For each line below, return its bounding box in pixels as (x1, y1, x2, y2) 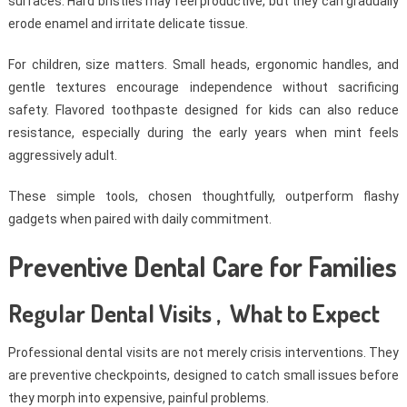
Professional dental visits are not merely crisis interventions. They (7, 345, 400, 361)
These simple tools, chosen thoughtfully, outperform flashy (7, 189, 400, 204)
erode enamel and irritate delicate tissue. (7, 16, 248, 32)
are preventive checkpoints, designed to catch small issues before (7, 368, 400, 383)
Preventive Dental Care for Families (7, 249, 397, 284)
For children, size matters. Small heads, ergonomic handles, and (7, 57, 400, 73)
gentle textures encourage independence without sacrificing (7, 80, 400, 95)
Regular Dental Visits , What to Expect (7, 298, 380, 329)
